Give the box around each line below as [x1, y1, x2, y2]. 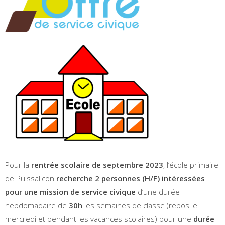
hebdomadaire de [5, 200, 69, 210]
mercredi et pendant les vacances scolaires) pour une [5, 214, 193, 224]
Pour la [5, 160, 31, 170]
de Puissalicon [5, 173, 56, 183]
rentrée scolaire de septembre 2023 [31, 160, 163, 170]
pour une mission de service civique [5, 187, 136, 197]
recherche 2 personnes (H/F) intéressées [56, 173, 205, 183]
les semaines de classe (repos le [82, 200, 197, 210]
